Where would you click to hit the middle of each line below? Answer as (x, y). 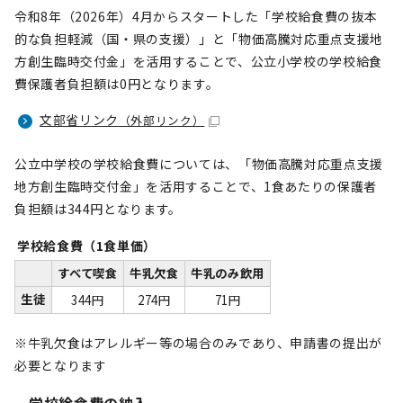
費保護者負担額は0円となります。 (117, 84)
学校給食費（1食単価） (87, 246)
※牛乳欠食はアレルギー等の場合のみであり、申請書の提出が (198, 343)
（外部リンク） (161, 120)
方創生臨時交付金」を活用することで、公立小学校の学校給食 (198, 61)
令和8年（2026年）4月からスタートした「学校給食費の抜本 (196, 16)
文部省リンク (79, 120)
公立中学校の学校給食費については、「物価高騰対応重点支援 (199, 164)
